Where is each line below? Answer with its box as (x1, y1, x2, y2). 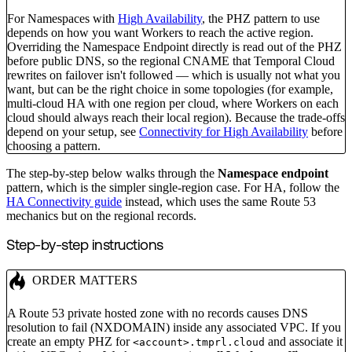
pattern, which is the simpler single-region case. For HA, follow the (6, 180, 339, 194)
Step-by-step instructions (6, 238, 163, 254)
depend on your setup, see (7, 124, 139, 138)
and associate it (265, 334, 343, 348)
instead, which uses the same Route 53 (122, 194, 316, 208)
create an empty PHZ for (7, 334, 133, 348)
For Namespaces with (7, 11, 118, 25)
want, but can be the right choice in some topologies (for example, (7, 82, 333, 96)
